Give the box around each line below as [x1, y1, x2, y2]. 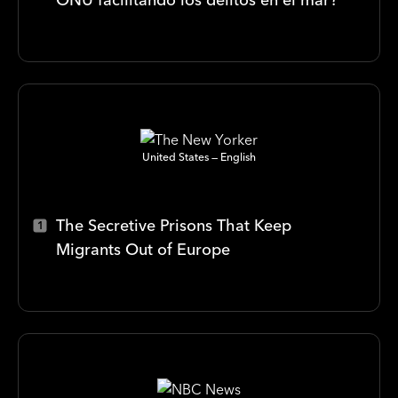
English [220, 150, 256, 163]
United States [142, 150, 209, 163]
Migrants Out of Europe [56, 239, 230, 259]
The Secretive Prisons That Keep [56, 215, 291, 235]
